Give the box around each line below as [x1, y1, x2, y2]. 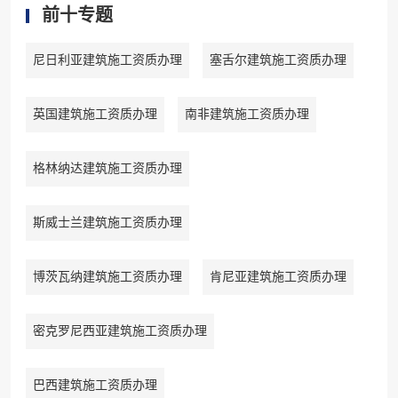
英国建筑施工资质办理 [32, 107, 157, 122]
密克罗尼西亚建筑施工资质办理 [32, 324, 207, 338]
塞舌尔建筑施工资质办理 [209, 53, 346, 68]
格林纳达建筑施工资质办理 [32, 162, 182, 176]
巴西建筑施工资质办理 [32, 378, 157, 393]
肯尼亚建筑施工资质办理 [209, 270, 346, 284]
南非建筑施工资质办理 [184, 107, 309, 122]
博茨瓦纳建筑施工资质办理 [32, 270, 182, 284]
